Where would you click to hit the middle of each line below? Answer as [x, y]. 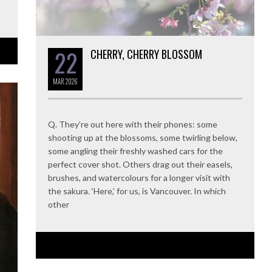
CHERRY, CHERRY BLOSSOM [146, 54]
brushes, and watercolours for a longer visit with [139, 177]
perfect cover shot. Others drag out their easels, [140, 164]
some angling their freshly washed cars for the [135, 151]
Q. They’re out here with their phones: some [133, 124]
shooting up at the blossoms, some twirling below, [143, 137]
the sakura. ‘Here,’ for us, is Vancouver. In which [137, 191]
